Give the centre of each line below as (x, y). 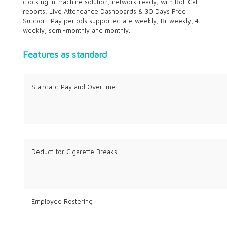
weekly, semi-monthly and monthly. (76, 30)
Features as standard (65, 54)
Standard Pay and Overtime (73, 87)
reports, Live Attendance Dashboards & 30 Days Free (104, 11)
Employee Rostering (62, 202)
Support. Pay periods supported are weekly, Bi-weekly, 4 (110, 21)
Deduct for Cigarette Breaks (74, 152)
